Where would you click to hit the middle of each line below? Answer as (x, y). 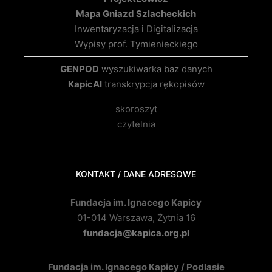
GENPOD (79, 69)
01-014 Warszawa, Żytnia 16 (136, 218)
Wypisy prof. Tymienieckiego (136, 44)
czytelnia (136, 124)
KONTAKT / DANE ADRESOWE (136, 174)
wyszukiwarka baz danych (155, 69)
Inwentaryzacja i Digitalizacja (136, 29)
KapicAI (85, 84)
